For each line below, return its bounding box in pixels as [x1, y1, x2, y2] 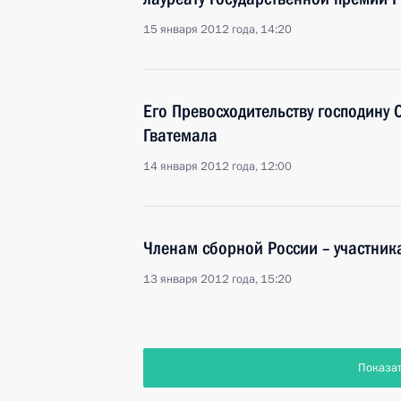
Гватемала [143, 124, 218, 146]
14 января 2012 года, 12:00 [143, 158, 292, 175]
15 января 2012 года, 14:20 [143, 21, 292, 38]
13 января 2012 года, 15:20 [143, 271, 292, 287]
